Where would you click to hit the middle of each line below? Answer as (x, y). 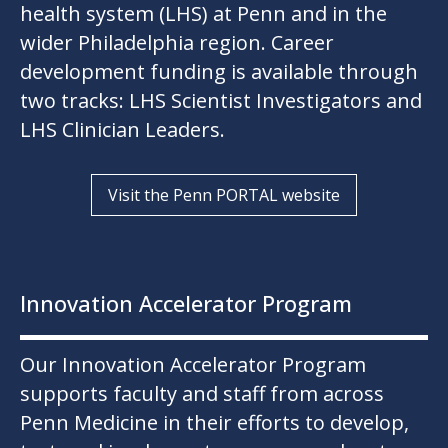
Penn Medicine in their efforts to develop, (214, 423)
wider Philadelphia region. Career (177, 43)
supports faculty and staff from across (202, 394)
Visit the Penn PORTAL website (224, 195)
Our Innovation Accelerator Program (193, 365)
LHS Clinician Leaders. (122, 130)
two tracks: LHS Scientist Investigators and (221, 101)
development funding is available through (219, 72)
